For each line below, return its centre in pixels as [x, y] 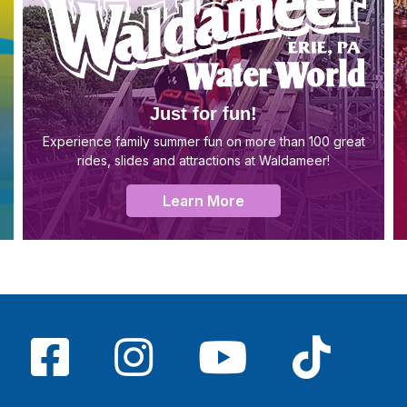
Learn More [203, 201]
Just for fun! [203, 114]
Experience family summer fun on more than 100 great [203, 141]
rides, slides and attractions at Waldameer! [203, 160]
